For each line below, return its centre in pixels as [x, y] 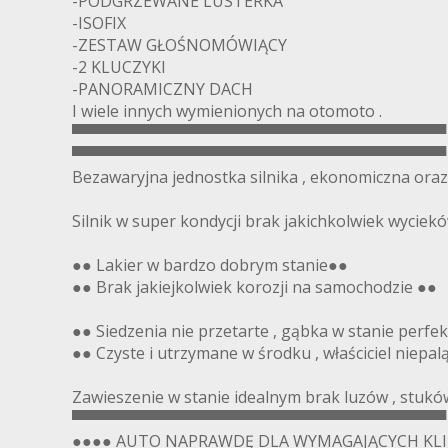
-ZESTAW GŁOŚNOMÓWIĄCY [179, 44]
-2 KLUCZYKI [119, 66]
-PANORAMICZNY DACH [162, 88]
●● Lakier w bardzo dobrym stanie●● [210, 264]
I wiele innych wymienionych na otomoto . [227, 110]
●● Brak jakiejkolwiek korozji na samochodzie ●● [254, 286]
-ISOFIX [99, 22]
